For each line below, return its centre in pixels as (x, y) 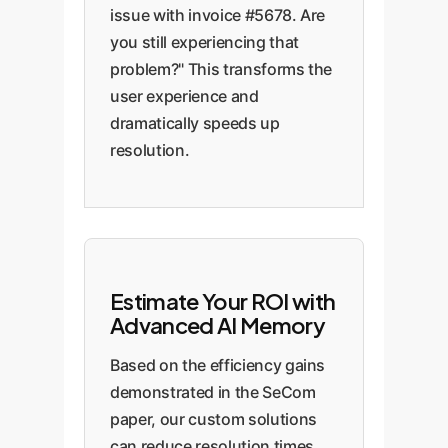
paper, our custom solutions (213, 419)
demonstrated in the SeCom (213, 392)
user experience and (184, 96)
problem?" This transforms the (221, 69)
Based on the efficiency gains (218, 365)
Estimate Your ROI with (223, 301)
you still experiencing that (204, 42)
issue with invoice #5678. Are (218, 15)
